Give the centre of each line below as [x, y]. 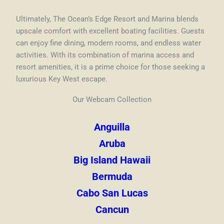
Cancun [112, 210]
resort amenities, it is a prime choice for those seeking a [111, 67]
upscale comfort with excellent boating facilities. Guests [110, 31]
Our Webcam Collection [112, 100]
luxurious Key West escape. [62, 79]
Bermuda [112, 177]
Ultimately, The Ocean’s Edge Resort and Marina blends [107, 19]
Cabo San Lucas [112, 193]
